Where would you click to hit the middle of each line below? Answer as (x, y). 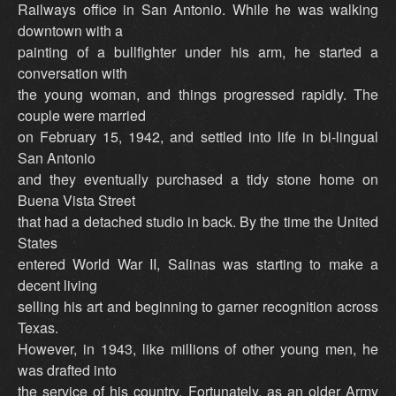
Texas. (38, 328)
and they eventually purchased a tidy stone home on (198, 179)
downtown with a (70, 31)
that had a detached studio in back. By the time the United (198, 222)
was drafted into (67, 370)
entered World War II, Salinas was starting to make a (198, 264)
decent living (57, 286)
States (38, 243)
